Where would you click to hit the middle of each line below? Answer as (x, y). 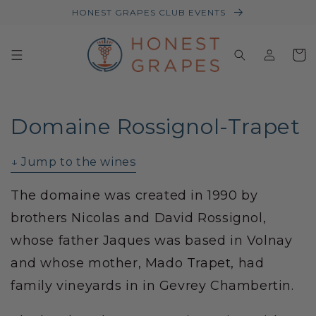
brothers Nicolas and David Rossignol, (139, 218)
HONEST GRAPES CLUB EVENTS (150, 12)
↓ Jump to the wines (74, 162)
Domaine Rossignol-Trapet (156, 126)
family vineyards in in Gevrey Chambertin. (152, 286)
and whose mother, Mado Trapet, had (138, 263)
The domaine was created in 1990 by (134, 196)
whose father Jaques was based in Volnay (152, 241)
